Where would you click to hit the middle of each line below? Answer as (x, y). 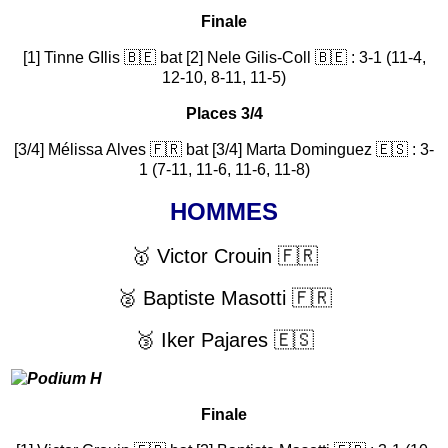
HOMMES (224, 211)
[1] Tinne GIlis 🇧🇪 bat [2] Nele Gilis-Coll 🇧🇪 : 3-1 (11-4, (224, 57)
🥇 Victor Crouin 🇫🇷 (224, 255)
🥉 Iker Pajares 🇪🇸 (224, 339)
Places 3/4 (224, 113)
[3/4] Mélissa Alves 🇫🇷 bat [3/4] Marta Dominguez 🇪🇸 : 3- (224, 149)
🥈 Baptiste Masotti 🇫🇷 (224, 297)
